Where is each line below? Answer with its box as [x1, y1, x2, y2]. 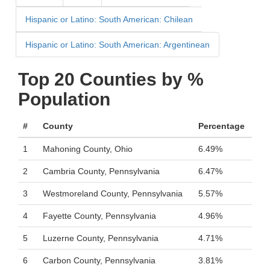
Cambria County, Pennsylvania [43, 166, 160, 176]
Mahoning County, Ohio [43, 144, 133, 154]
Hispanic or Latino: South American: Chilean [25, 14, 193, 24]
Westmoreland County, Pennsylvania [43, 189, 183, 198]
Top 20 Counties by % [18, 69, 204, 89]
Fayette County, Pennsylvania [43, 211, 156, 221]
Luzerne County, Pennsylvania [43, 233, 159, 243]
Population [18, 89, 110, 109]
